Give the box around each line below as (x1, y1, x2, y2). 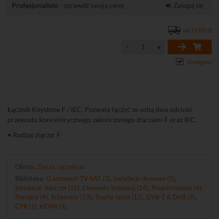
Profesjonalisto (12, 1, 58, 9)
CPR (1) (15, 202, 37, 210)
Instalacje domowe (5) (113, 175, 175, 182)
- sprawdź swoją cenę (58, 1, 124, 9)
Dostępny (187, 58, 212, 66)
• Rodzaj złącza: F (7, 131, 61, 139)
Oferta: (15, 163, 37, 171)
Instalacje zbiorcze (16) (15, 184, 80, 192)
